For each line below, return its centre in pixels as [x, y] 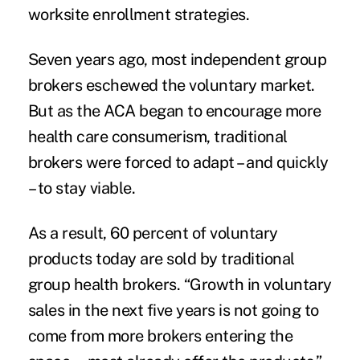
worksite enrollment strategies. [139, 15]
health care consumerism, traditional [157, 137]
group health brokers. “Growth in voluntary [180, 285]
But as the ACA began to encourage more [174, 111]
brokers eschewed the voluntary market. [171, 86]
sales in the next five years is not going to [173, 311]
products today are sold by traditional [161, 259]
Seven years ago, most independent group [177, 60]
